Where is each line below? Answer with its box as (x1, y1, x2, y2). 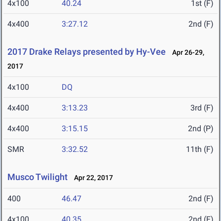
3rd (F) (190, 103, 214, 113)
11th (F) (186, 145, 214, 154)
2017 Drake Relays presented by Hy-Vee (7, 46, 166, 57)
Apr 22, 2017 (70, 174, 113, 182)
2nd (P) (188, 124, 214, 134)
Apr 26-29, (168, 48, 204, 57)
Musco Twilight (7, 172, 68, 183)
